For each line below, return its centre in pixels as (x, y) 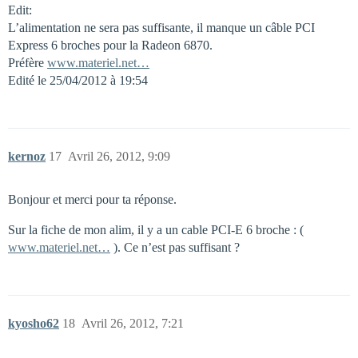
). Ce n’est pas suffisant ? (175, 247)
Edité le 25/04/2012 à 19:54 (78, 80)
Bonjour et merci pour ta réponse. (92, 199)
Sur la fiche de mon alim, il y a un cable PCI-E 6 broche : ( (156, 229)
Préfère (28, 62)
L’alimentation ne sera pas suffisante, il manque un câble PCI (161, 27)
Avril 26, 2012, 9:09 (119, 156)
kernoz (27, 156)
